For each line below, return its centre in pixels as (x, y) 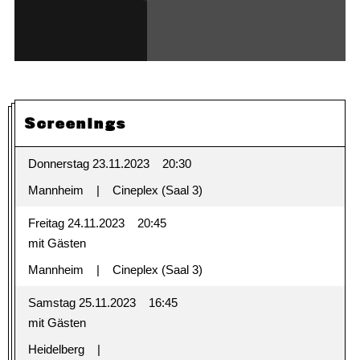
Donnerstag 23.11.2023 (88, 164)
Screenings (76, 123)
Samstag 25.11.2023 (82, 303)
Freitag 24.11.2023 (76, 223)
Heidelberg (56, 350)
